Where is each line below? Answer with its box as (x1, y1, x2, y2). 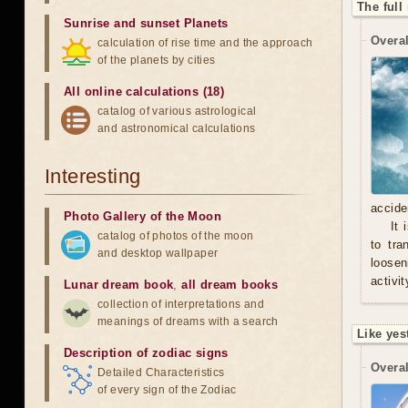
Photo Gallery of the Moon (64, 209, 221, 223)
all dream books (181, 278, 279, 291)
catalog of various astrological (97, 105, 257, 117)
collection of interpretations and (97, 298, 265, 311)
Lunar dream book (64, 278, 174, 291)
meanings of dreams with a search (97, 315, 279, 328)
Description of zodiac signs (64, 346, 229, 360)
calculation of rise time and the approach (97, 36, 313, 49)
